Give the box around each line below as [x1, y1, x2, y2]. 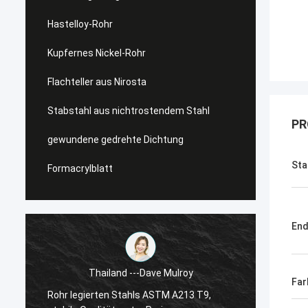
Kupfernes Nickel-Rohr [47, 47, 146, 58]
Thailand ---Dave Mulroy [88, 267, 193, 278]
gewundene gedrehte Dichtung [47, 134, 184, 145]
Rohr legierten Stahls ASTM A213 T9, [47, 289, 211, 300]
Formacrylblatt [47, 163, 113, 174]
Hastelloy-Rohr [47, 19, 113, 30]
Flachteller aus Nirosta [47, 76, 146, 87]
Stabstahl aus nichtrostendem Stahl [47, 105, 210, 116]
